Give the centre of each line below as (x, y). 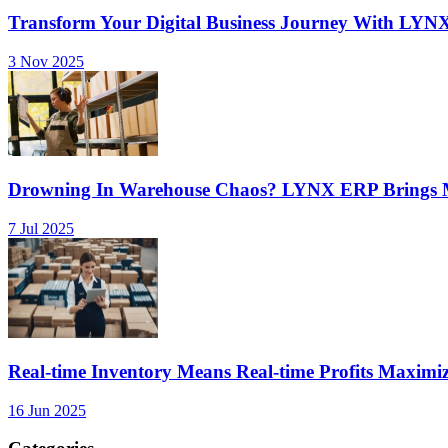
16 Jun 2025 (47, 410)
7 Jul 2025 (41, 228)
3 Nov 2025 (46, 62)
